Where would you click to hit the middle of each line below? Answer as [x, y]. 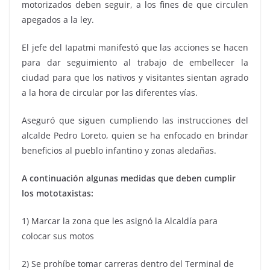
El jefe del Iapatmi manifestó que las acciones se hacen [135, 48]
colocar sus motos [58, 236]
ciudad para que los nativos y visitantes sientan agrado [135, 78]
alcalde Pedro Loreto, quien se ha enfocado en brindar [135, 136]
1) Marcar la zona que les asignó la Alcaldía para [120, 221]
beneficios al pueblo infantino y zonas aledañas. [119, 151]
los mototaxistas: [59, 193]
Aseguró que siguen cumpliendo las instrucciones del [135, 121]
